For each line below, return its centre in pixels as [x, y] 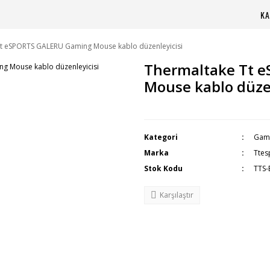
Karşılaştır [177, 195]
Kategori [161, 137]
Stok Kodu [163, 168]
